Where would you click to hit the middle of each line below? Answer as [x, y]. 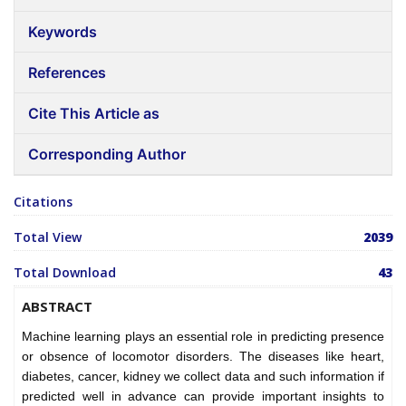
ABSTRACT [57, 306]
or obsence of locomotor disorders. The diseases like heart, [203, 356]
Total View [48, 237]
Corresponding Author [107, 154]
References [67, 72]
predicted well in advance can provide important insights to [203, 396]
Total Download [65, 272]
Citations [43, 201]
